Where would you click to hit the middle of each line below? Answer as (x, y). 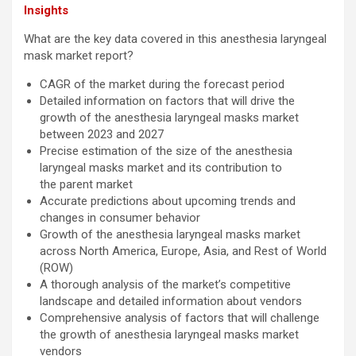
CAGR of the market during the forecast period (162, 85)
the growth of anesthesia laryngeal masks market (169, 335)
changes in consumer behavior (120, 218)
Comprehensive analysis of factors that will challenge (180, 318)
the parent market (86, 185)
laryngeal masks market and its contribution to (161, 168)
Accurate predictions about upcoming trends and (168, 201)
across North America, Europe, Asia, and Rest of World (183, 252)
